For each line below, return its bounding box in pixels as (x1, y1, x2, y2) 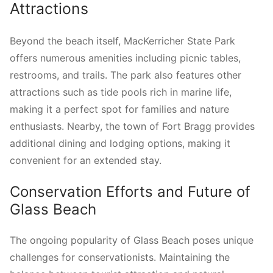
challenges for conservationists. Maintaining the (10, 251, 230, 264)
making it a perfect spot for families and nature (10, 102, 229, 115)
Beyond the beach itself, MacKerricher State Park (10, 34, 235, 47)
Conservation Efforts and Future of (10, 182, 250, 200)
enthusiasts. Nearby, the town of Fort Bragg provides (10, 119, 255, 132)
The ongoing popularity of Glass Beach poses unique (10, 234, 253, 247)
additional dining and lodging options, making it (10, 136, 230, 149)
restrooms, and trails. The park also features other (10, 68, 241, 81)
